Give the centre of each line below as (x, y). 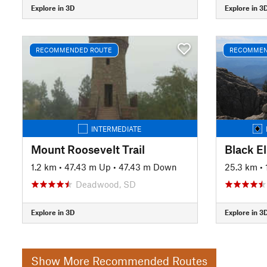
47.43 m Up (88, 167)
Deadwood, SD (106, 184)
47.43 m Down (148, 167)
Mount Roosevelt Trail (88, 149)
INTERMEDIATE (117, 128)
